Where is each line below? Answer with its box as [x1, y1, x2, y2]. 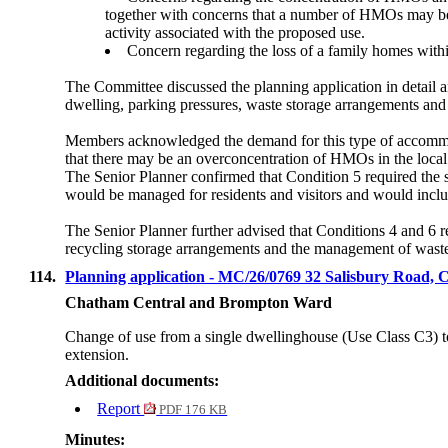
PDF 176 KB [156, 403, 228, 418]
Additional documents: [65, 372, 220, 390]
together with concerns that [105, 6, 280, 24]
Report [97, 400, 145, 418]
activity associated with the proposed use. [105, 24, 366, 42]
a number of [279, 6, 356, 24]
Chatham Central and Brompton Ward [65, 294, 333, 312]
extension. [65, 346, 130, 364]
